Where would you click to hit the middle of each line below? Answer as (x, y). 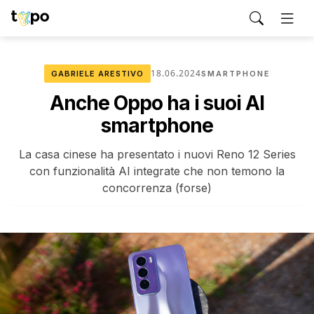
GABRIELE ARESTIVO (97, 74)
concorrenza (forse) (157, 188)
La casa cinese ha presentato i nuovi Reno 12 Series (157, 154)
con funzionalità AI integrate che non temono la (157, 171)
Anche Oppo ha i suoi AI (157, 103)
